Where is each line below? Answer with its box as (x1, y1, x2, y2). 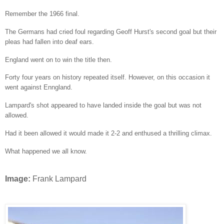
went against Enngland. (5, 83, 72, 91)
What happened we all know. (5, 147, 91, 155)
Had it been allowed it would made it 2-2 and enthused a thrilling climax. (5, 129, 212, 137)
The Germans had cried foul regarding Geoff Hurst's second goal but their (5, 27, 216, 35)
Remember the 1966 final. (5, 10, 79, 17)
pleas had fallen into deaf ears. (5, 37, 94, 45)
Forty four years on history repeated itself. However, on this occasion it (5, 73, 210, 81)
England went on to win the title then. (5, 55, 112, 63)
